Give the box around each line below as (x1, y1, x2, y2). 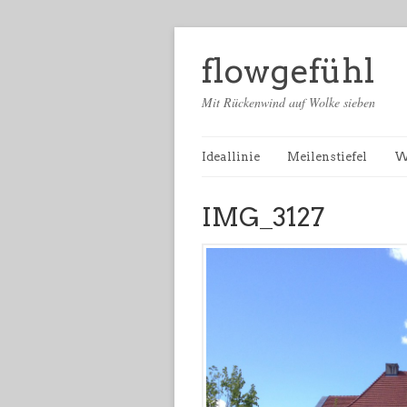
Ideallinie (202, 150, 260, 164)
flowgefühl (202, 51, 374, 91)
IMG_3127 (202, 202, 324, 233)
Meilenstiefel (287, 150, 367, 164)
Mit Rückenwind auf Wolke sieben (202, 94, 375, 111)
